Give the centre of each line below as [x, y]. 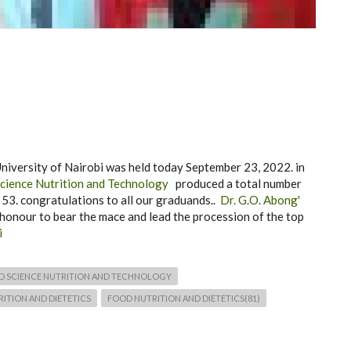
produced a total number [236, 183]
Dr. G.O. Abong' [260, 199]
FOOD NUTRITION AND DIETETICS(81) [184, 298]
